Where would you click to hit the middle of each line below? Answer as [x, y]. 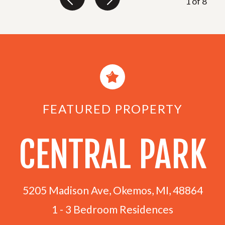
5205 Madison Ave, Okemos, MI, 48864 [113, 190]
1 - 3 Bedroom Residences [113, 209]
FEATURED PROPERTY [113, 109]
